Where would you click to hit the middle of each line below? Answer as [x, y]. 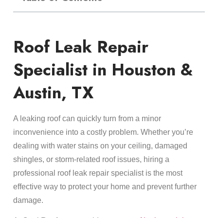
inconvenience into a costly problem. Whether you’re [103, 132]
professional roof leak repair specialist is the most [98, 173]
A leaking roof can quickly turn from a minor [87, 118]
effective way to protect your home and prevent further [105, 187]
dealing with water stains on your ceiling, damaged [100, 146]
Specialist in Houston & [103, 70]
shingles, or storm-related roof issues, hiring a [91, 159]
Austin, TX [53, 93]
